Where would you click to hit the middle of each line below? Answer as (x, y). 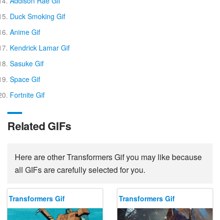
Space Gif (25, 79)
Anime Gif (25, 32)
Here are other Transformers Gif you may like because (108, 157)
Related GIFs (39, 126)
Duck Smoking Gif (38, 16)
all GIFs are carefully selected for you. (80, 170)
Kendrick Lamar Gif (40, 48)
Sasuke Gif (27, 64)
